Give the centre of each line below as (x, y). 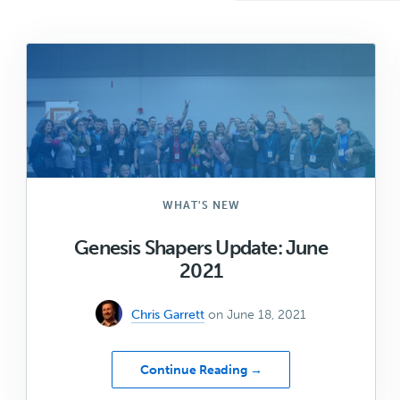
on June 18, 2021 (258, 314)
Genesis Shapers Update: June (201, 247)
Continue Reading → (201, 370)
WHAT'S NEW (201, 205)
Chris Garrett (168, 314)
